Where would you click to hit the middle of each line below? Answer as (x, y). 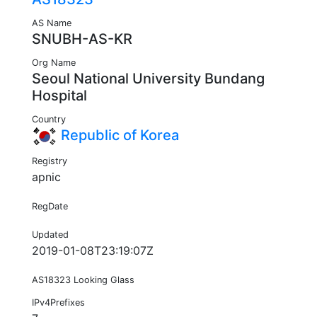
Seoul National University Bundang (148, 79)
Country (49, 120)
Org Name (54, 63)
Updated (50, 235)
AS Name (52, 23)
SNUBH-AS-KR (82, 39)
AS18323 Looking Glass (83, 280)
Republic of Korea (118, 136)
